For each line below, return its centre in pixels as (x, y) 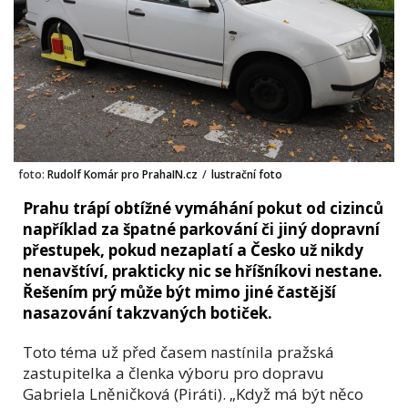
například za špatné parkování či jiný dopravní (201, 229)
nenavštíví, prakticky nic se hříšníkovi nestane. (203, 270)
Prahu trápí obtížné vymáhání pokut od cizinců (203, 208)
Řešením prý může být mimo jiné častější (179, 291)
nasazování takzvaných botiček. (148, 312)
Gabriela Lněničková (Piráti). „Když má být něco (193, 393)
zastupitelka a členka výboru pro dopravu (173, 372)
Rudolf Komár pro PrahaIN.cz (121, 174)
